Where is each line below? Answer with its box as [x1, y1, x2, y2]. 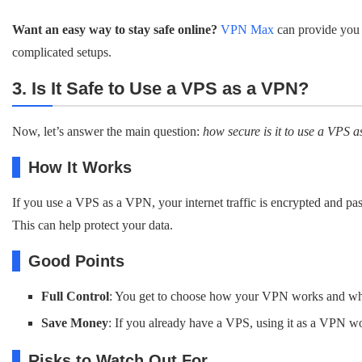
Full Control [41, 289, 109, 303]
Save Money [41, 316, 108, 330]
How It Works [28, 158, 132, 176]
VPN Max [221, 23, 274, 36]
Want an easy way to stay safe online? [12, 23, 217, 36]
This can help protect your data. [12, 218, 173, 232]
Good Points [28, 252, 124, 270]
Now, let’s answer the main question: [12, 124, 203, 138]
